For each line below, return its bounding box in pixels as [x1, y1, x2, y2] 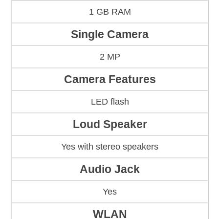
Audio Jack [80, 163, 140, 176]
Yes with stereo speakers [61, 142, 158, 152]
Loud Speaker [72, 118, 147, 131]
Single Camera [71, 28, 149, 41]
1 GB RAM [88, 7, 131, 17]
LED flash [90, 97, 129, 107]
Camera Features [64, 73, 156, 86]
